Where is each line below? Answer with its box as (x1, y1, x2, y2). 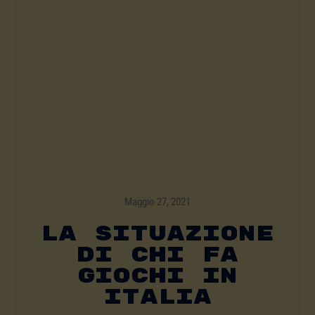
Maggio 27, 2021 (124, 195, 191, 209)
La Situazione (41, 221, 274, 247)
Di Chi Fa (77, 242, 238, 269)
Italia (103, 284, 212, 311)
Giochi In (77, 263, 238, 290)
